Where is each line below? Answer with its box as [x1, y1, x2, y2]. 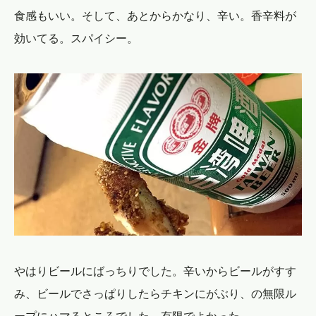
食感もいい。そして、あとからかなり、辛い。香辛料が [14, 8, 296, 24]
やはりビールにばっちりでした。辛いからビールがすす [14, 262, 296, 279]
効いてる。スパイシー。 [14, 30, 138, 47]
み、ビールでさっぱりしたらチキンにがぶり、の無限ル [14, 285, 296, 301]
